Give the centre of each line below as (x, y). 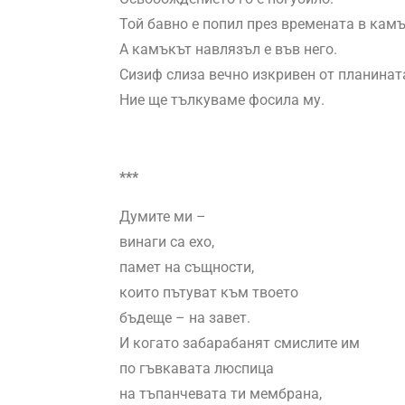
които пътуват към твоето (209, 293)
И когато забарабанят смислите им (240, 344)
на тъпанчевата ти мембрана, (221, 394)
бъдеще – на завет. (185, 318)
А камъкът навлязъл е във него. (228, 50)
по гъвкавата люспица (197, 369)
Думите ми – (163, 217)
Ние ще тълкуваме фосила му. (222, 100)
